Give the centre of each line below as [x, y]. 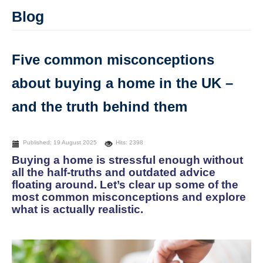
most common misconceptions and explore [129, 197]
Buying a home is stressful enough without [127, 160]
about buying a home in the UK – [122, 83]
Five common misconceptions [113, 60]
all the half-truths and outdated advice [114, 173]
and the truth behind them [100, 107]
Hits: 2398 [129, 143]
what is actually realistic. [77, 210]
